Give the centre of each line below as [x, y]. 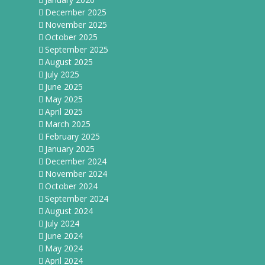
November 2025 [76, 24]
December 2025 [76, 12]
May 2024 [64, 248]
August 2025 [69, 62]
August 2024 [69, 211]
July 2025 [62, 74]
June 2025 [64, 86]
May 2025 [64, 99]
